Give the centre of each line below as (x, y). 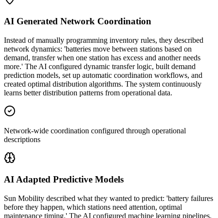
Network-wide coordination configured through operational (95, 130)
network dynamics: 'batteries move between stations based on (98, 49)
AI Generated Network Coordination (78, 21)
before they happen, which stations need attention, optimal (93, 207)
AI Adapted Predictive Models (64, 180)
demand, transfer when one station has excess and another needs (102, 57)
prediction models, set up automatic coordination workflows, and (103, 75)
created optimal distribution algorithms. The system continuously (103, 84)
